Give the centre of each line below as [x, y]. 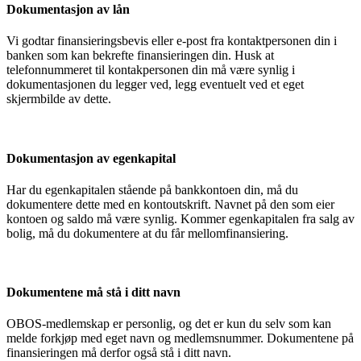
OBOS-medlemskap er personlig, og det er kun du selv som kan [169, 324]
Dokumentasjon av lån [68, 10]
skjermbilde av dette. [59, 99]
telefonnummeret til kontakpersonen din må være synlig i [151, 70]
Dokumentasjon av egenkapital [91, 158]
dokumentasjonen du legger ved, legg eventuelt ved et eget [155, 85]
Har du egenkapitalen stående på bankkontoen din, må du [152, 189]
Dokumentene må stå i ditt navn [93, 293]
